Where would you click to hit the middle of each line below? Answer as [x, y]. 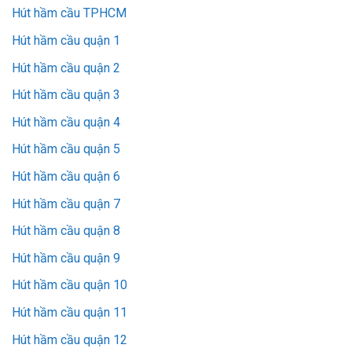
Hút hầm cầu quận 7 [66, 203]
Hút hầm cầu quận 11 [70, 312]
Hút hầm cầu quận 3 [66, 95]
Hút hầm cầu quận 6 [66, 176]
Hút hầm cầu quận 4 [66, 122]
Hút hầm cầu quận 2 [66, 68]
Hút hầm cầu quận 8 [66, 231]
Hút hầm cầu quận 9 [66, 258]
